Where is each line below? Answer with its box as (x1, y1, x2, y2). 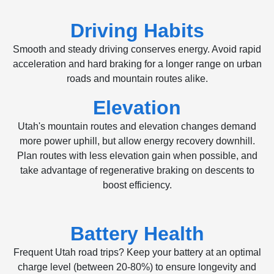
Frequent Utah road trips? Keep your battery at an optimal (13, 247, 261, 257)
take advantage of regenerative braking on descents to (20, 165, 254, 176)
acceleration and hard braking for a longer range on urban (12, 59, 262, 69)
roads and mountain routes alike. (66, 73, 208, 84)
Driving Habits (70, 20, 204, 42)
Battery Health (70, 223, 204, 245)
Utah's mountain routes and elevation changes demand (18, 121, 256, 131)
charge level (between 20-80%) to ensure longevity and (18, 262, 256, 272)
